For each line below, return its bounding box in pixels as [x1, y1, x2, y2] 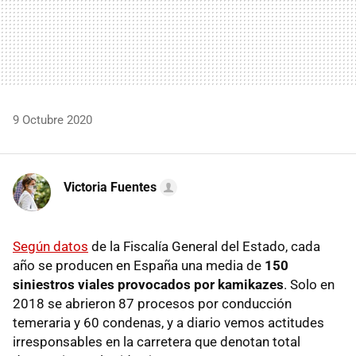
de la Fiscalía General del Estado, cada [88, 238, 320, 254]
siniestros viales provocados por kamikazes [13, 276, 284, 292]
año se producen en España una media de [13, 257, 265, 273]
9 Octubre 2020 [13, 112, 92, 127]
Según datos [13, 238, 88, 254]
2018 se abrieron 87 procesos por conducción [13, 295, 292, 311]
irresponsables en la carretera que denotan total [13, 333, 300, 350]
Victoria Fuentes [64, 179, 157, 195]
